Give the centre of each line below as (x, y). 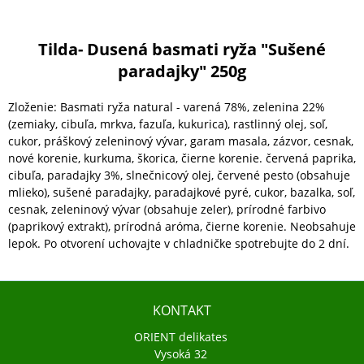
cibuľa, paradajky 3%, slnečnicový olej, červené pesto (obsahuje (179, 175)
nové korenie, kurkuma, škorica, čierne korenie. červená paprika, (182, 158)
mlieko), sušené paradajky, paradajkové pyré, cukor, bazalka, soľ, (182, 192)
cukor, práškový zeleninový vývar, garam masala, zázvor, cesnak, (181, 141)
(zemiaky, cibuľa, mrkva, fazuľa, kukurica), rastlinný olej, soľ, (168, 124)
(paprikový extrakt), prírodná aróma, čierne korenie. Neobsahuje (182, 226)
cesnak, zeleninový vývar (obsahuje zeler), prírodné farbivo (167, 209)
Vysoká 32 (182, 354)
